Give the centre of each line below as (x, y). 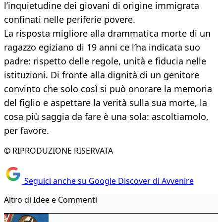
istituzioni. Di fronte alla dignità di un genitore (102, 75)
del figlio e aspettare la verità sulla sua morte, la (106, 103)
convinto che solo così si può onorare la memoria (108, 89)
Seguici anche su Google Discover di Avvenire (108, 181)
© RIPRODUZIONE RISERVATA (58, 151)
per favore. (27, 131)
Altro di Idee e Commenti (51, 199)
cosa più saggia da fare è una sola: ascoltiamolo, (106, 117)
